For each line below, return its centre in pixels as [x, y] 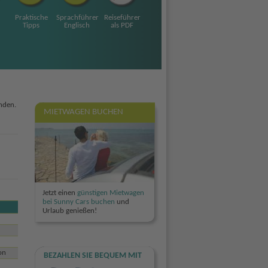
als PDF [122, 25]
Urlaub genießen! [69, 211]
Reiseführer [122, 18]
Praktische [31, 18]
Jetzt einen [60, 193]
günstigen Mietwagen [110, 193]
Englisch [77, 25]
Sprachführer [77, 18]
